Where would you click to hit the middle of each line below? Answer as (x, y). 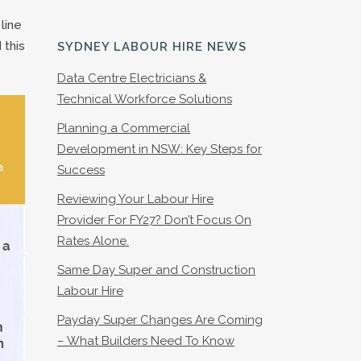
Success (81, 170)
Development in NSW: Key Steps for (160, 149)
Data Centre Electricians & (132, 78)
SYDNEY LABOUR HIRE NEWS (152, 47)
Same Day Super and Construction (156, 270)
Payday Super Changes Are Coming (160, 320)
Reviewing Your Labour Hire (135, 199)
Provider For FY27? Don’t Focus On (154, 220)
